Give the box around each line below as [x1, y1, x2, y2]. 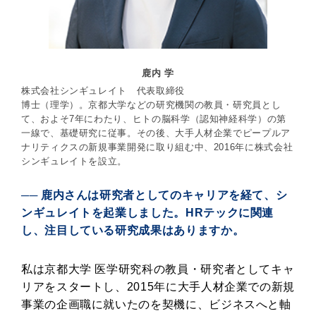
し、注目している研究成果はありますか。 [21, 224, 245, 236]
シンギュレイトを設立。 [21, 155, 128, 166]
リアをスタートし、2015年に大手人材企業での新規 [21, 280, 295, 293]
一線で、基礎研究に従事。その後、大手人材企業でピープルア [21, 127, 291, 138]
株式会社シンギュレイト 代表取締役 [21, 85, 185, 96]
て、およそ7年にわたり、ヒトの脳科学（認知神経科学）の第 [21, 113, 286, 124]
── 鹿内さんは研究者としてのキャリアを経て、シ [21, 188, 288, 201]
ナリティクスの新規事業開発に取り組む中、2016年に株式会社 [21, 141, 293, 152]
